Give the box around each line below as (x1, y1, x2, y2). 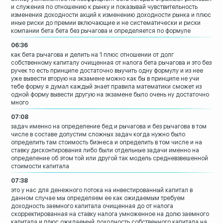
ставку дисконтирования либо (11, 147, 98, 154)
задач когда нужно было (115, 131, 186, 138)
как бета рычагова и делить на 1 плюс (11, 51, 119, 59)
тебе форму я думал (11, 83, 69, 91)
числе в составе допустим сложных (11, 131, 114, 138)
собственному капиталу (11, 59, 80, 67)
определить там (11, 139, 57, 146)
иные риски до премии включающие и (11, 19, 120, 27)
